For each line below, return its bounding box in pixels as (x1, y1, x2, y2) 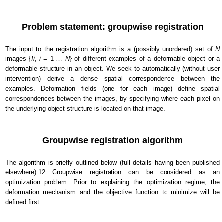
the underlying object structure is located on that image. (5, 105, 165, 112)
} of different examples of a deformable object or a (69, 55, 220, 63)
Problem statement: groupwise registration (21, 22, 204, 32)
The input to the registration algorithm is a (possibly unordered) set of (5, 45, 216, 53)
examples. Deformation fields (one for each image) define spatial (5, 85, 220, 93)
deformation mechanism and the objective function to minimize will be (5, 188, 220, 196)
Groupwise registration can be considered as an (45, 168, 220, 176)
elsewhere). (5, 168, 38, 176)
